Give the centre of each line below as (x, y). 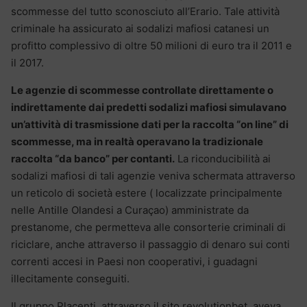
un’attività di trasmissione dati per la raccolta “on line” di (150, 124)
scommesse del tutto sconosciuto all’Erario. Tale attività (145, 11)
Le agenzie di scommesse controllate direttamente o (142, 90)
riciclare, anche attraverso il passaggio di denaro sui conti (150, 244)
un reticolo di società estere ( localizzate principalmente (147, 193)
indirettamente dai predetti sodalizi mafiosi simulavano (149, 107)
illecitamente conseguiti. (70, 278)
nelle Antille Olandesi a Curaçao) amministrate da (130, 210)
